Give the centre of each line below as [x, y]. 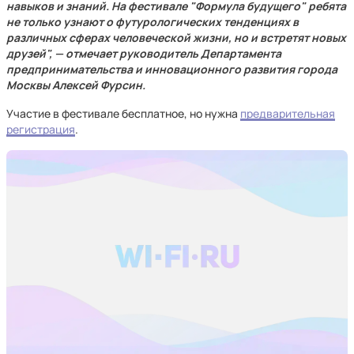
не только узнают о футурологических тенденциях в [153, 22]
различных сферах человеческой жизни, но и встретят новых [176, 38]
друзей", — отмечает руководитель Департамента [144, 53]
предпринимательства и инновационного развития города [172, 69]
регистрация [41, 129]
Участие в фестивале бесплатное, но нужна [123, 113]
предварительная [288, 113]
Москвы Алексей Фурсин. [76, 85]
